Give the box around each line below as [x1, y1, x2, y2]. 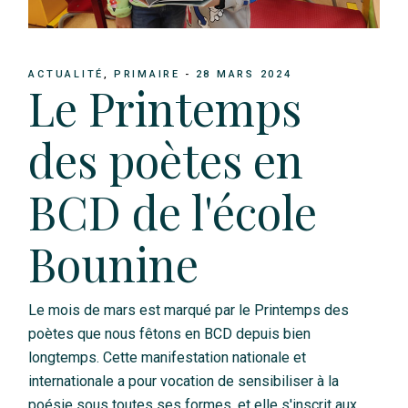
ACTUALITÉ [28, 67, 105, 80]
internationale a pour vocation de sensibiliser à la [28, 372, 340, 390]
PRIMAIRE [113, 67, 180, 80]
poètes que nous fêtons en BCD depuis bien [28, 324, 311, 342]
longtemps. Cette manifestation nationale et [28, 348, 307, 366]
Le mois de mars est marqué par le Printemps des [28, 301, 350, 319]
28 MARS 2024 [195, 67, 292, 80]
